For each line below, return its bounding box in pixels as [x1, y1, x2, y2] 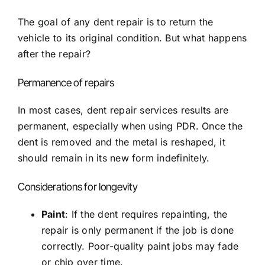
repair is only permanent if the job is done [41, 224, 234, 236]
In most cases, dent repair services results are [18, 104, 229, 117]
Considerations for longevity [18, 180, 138, 193]
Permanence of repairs [18, 76, 114, 89]
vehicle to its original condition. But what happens [18, 32, 247, 44]
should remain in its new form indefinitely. [18, 152, 210, 164]
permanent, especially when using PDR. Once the [18, 120, 243, 132]
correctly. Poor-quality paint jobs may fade [41, 240, 239, 252]
